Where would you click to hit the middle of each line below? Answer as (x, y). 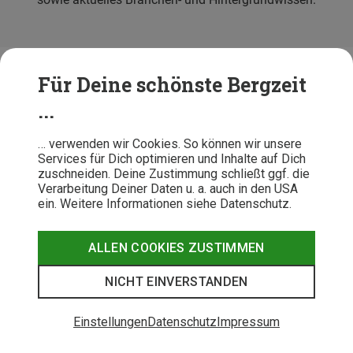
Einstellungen (110, 322)
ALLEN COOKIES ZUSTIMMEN (176, 248)
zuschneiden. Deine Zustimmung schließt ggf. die (174, 174)
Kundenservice (55, 131)
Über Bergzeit (52, 230)
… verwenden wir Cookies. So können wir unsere (170, 144)
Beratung (39, 180)
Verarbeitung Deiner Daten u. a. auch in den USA (168, 189)
